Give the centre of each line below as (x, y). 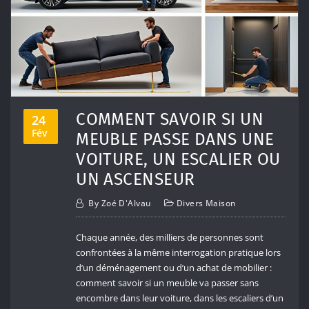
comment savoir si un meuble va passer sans (168, 283)
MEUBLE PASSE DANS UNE (175, 139)
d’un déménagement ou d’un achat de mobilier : (174, 268)
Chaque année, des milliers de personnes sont (170, 238)
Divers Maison (206, 203)
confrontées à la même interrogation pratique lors (179, 253)
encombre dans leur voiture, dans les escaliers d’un (180, 298)
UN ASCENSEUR (136, 179)
